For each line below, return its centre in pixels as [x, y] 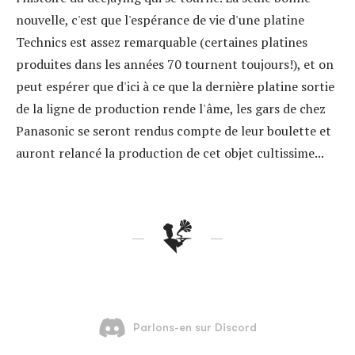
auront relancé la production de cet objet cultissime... [170, 153]
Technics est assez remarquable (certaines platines [162, 42]
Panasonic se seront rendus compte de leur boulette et [174, 131]
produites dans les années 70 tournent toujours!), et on [175, 65]
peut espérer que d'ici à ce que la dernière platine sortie [175, 87]
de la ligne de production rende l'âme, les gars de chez [171, 109]
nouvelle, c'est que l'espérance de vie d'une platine [160, 20]
